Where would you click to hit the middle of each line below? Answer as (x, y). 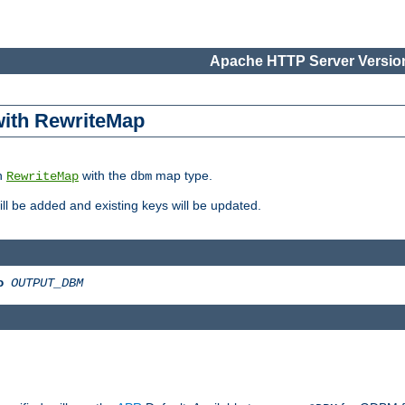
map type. (182, 176)
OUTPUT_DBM (47, 283)
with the (104, 176)
